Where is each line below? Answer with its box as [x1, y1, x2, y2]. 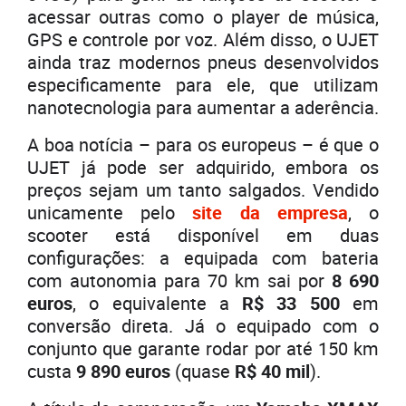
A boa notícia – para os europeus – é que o [27, 131, 379, 157]
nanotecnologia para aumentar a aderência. [27, 94, 379, 120]
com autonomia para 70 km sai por [27, 267, 332, 293]
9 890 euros [76, 358, 170, 383]
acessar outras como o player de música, [27, 4, 379, 29]
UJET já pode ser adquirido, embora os [27, 154, 379, 179]
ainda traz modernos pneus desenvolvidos [27, 49, 379, 74]
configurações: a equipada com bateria [27, 245, 379, 270]
